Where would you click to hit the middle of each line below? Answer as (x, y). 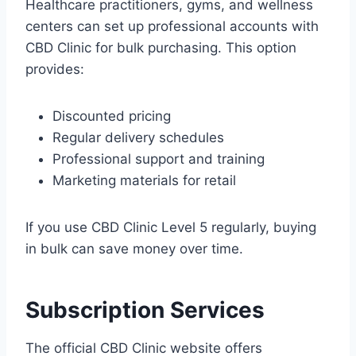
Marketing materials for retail (144, 181)
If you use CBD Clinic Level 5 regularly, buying (171, 228)
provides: (55, 70)
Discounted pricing (112, 116)
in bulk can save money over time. (134, 249)
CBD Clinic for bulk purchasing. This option (161, 48)
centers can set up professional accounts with (172, 27)
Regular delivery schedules (138, 138)
